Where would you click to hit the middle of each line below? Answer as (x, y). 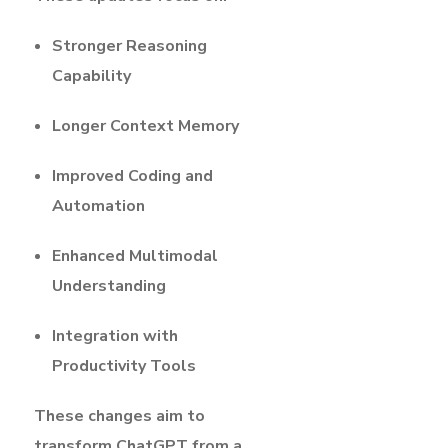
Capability (91, 75)
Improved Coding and (132, 175)
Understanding (109, 285)
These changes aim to (119, 415)
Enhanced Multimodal (135, 255)
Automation (98, 205)
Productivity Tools (124, 365)
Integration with (115, 335)
